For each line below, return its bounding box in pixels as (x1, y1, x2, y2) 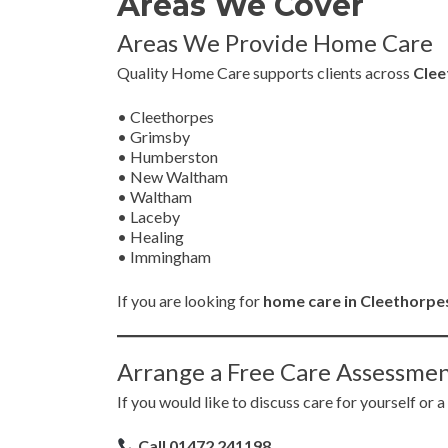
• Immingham (117, 247, 211, 266)
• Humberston (117, 147, 218, 166)
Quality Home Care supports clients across (117, 63, 413, 82)
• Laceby (117, 207, 180, 226)
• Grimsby (117, 127, 190, 146)
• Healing (117, 227, 184, 246)
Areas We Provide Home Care (117, 28, 433, 57)
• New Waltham (117, 167, 228, 186)
